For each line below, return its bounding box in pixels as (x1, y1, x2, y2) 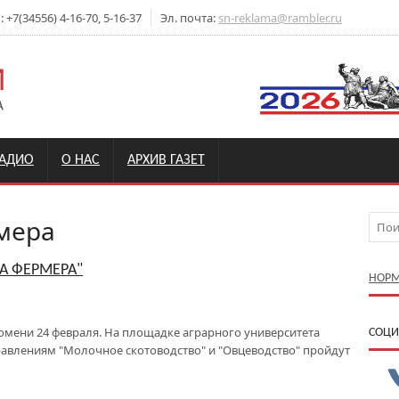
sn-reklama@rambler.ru (218, 10, 342, 26)
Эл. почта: (160, 10, 218, 26)
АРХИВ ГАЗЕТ (127, 153, 205, 167)
